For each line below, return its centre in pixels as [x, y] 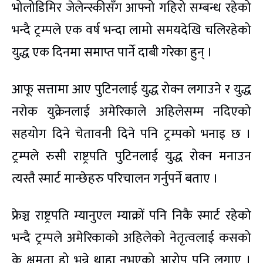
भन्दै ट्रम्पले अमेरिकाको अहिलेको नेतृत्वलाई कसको [131, 238]
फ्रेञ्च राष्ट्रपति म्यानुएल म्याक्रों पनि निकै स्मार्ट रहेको [131, 216]
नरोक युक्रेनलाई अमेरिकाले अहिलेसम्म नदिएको [131, 112]
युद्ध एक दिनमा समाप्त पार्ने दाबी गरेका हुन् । [112, 53]
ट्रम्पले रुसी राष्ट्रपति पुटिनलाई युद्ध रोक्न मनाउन [131, 157]
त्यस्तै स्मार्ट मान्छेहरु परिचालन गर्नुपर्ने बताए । [115, 179]
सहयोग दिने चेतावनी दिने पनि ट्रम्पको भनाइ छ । [131, 134]
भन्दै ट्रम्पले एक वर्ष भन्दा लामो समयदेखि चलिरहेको [131, 31]
